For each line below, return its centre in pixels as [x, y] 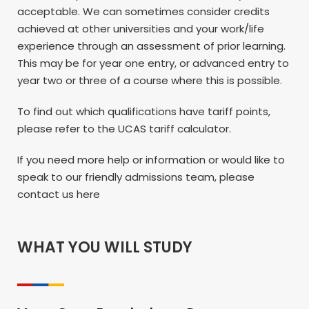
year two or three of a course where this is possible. [150, 80]
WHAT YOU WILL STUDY [105, 247]
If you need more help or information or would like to [151, 159]
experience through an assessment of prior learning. [151, 46]
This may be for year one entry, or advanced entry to [153, 63]
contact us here [59, 194]
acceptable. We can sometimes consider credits [143, 11]
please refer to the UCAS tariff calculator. [124, 128]
